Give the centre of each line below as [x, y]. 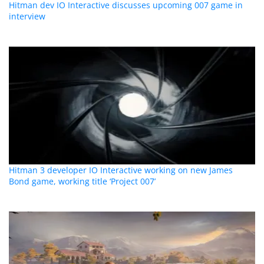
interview [27, 16]
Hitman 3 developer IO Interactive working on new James [121, 170]
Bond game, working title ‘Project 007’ [82, 181]
